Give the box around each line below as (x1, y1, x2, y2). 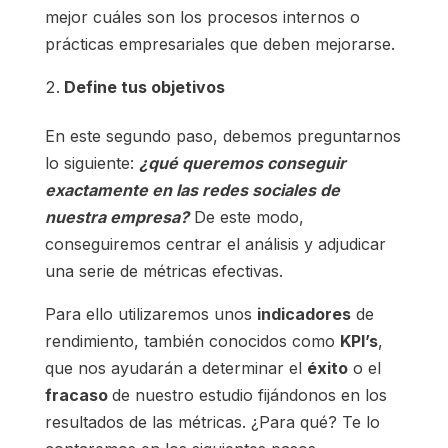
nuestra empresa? (44, 207, 189, 228)
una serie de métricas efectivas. (44, 261, 283, 282)
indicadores (256, 304, 351, 325)
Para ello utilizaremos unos (44, 304, 257, 325)
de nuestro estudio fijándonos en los (111, 385, 387, 406)
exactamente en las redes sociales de (44, 180, 340, 201)
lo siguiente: (44, 153, 139, 174)
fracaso (44, 385, 112, 406)
